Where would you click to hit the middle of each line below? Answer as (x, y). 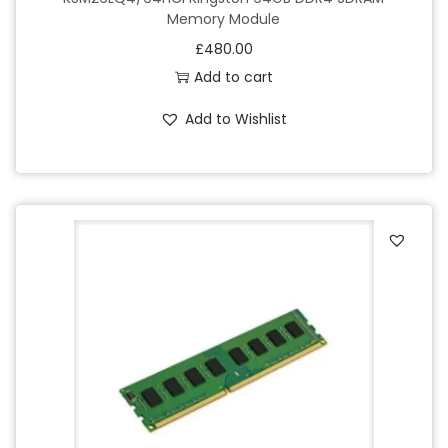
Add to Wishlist (236, 118)
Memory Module (224, 18)
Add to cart (233, 76)
